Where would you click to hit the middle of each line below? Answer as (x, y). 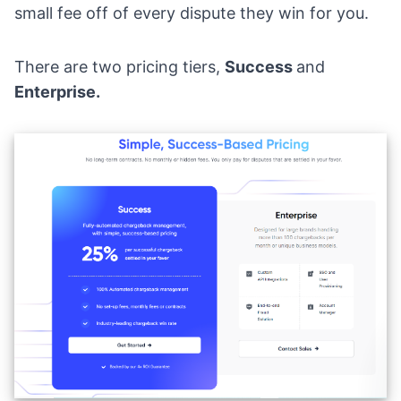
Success (260, 66)
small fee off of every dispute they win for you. (194, 13)
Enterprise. (57, 91)
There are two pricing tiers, (119, 66)
